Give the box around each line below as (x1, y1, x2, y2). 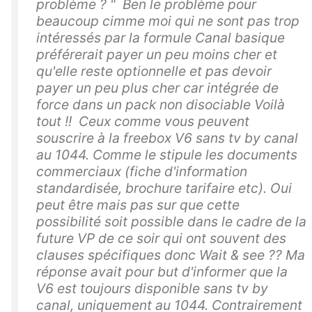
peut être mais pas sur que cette (36, 196, 240, 213)
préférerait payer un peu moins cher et (36, 45, 277, 63)
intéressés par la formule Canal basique (36, 29, 285, 46)
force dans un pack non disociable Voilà (36, 95, 285, 113)
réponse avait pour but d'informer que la (36, 263, 288, 280)
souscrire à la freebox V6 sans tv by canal (36, 129, 298, 146)
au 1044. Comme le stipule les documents (36, 146, 297, 163)
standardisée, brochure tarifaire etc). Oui (36, 179, 292, 196)
